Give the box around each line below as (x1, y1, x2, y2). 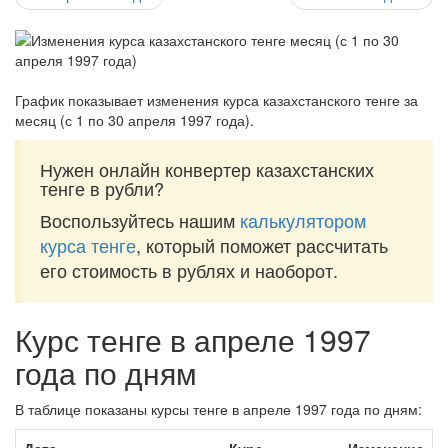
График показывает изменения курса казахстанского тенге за (15, 90, 418, 110)
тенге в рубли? (40, 175, 164, 201)
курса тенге (40, 232, 136, 258)
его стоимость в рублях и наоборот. (40, 257, 338, 283)
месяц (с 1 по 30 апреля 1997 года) (15, 110, 250, 130)
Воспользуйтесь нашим (40, 207, 240, 233)
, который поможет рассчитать (136, 232, 388, 258)
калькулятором (240, 207, 366, 233)
